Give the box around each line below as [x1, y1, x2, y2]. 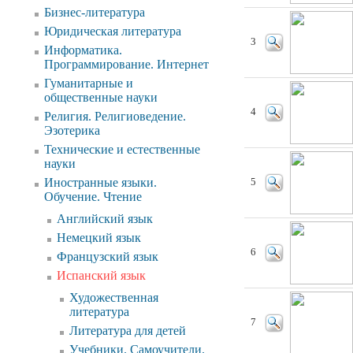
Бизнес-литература [44, 6, 145, 19]
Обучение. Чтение [44, 190, 142, 203]
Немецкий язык [57, 231, 141, 244]
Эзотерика [44, 124, 100, 137]
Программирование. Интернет [44, 58, 209, 71]
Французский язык [57, 250, 158, 263]
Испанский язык [57, 269, 146, 282]
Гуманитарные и [44, 76, 133, 90]
